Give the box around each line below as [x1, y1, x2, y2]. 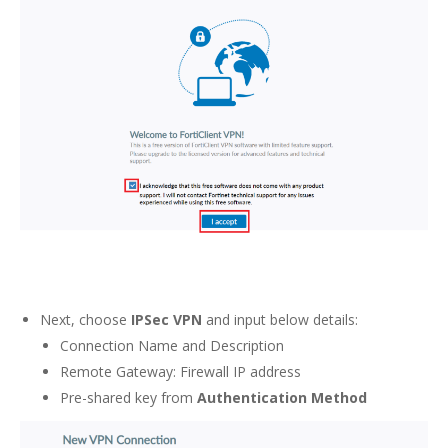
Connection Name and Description [60, 336, 284, 356]
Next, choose [40, 310, 131, 330]
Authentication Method [197, 388, 367, 408]
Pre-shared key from [60, 388, 197, 408]
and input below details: [206, 310, 358, 330]
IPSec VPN [131, 310, 206, 330]
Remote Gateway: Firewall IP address [60, 362, 301, 382]
